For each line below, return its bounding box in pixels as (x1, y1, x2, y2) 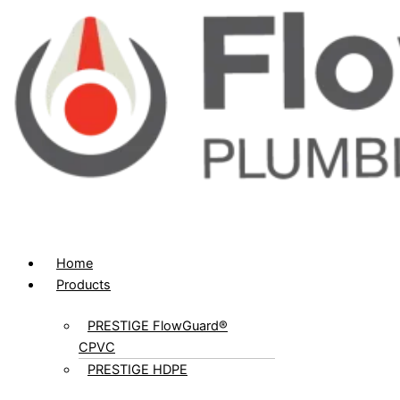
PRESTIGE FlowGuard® (87, 317, 228, 334)
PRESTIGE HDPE (87, 361, 187, 378)
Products (56, 276, 111, 293)
